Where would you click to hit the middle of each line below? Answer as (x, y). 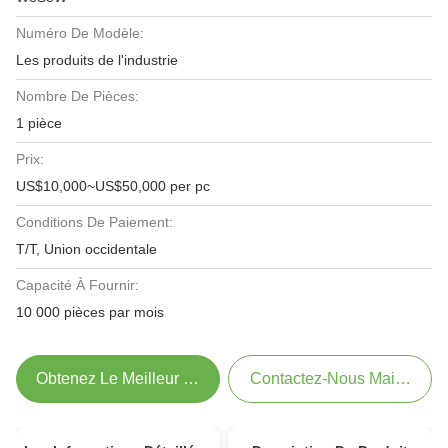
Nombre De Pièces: (77, 96)
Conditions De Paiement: (94, 222)
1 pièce (39, 123)
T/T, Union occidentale (86, 249)
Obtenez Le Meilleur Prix (124, 378)
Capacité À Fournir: (77, 285)
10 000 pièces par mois (90, 312)
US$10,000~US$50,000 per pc (113, 186)
